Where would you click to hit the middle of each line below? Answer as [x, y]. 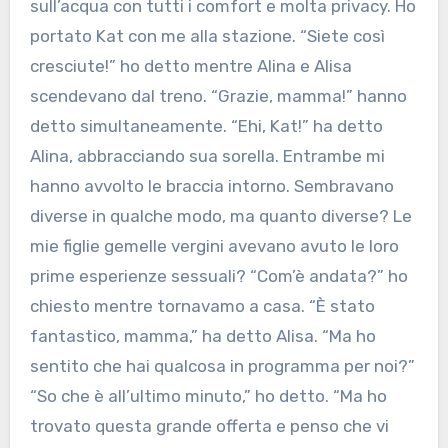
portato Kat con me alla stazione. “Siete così [207, 36]
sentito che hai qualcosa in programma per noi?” [222, 366]
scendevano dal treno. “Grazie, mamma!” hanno [218, 96]
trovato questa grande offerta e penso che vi [209, 426]
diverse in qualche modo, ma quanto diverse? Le [220, 216]
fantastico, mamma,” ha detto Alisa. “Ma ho [202, 336]
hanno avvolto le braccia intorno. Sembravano [211, 186]
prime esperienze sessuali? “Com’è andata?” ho [218, 276]
